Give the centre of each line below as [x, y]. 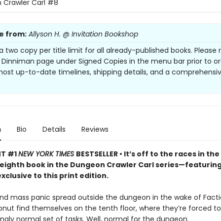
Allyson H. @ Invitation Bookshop [83, 34]
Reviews [95, 129]
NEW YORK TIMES [47, 154]
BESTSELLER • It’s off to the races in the [147, 154]
